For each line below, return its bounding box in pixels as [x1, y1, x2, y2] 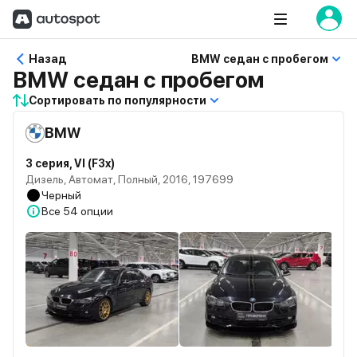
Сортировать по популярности [29, 94, 206, 107]
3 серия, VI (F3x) [25, 157, 115, 170]
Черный [41, 189, 81, 202]
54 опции [63, 205, 113, 218]
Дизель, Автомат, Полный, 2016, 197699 [25, 173, 233, 186]
